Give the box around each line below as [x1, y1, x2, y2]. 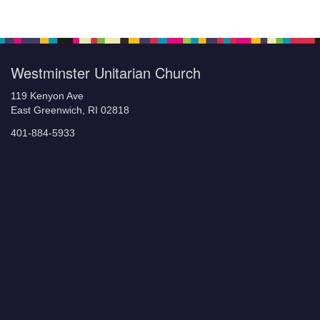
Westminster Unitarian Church [11, 61, 201, 83]
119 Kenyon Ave [11, 90, 84, 101]
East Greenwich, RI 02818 [11, 104, 129, 116]
